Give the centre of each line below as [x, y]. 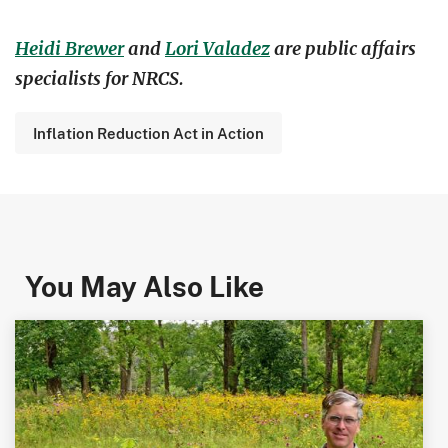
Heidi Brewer [69, 48]
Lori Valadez [217, 48]
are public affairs [343, 48]
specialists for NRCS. [99, 78]
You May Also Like [144, 285]
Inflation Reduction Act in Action [148, 132]
